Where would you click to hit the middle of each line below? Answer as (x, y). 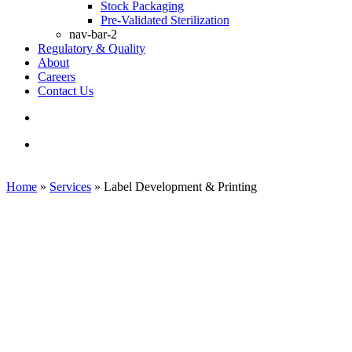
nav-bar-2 (93, 34)
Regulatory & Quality (92, 48)
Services (70, 187)
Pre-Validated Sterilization (165, 20)
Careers (57, 77)
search (53, 117)
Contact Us (66, 91)
